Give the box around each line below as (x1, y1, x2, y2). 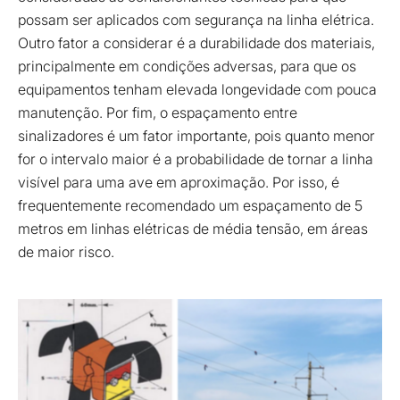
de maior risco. (18, 242, 118, 261)
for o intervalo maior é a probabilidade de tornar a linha (18, 149, 373, 168)
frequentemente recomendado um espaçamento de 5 (18, 196, 362, 214)
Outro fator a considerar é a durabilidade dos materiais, (18, 33, 375, 52)
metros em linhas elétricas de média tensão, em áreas (18, 219, 368, 237)
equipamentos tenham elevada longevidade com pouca (18, 79, 377, 98)
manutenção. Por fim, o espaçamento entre (18, 103, 297, 121)
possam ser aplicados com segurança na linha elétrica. (18, 10, 374, 29)
